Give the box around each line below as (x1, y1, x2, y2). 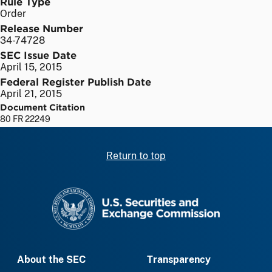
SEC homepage (135, 188, 205, 200)
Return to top (106, 149, 166, 161)
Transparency (147, 254, 211, 266)
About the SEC (17, 254, 86, 266)
